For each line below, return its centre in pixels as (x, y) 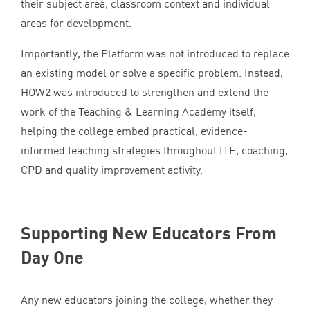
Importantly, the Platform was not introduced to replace (155, 53)
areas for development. (76, 22)
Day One (52, 256)
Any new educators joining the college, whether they (147, 299)
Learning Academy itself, (194, 111)
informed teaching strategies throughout (120, 150)
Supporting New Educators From (149, 232)
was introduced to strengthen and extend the (159, 92)
